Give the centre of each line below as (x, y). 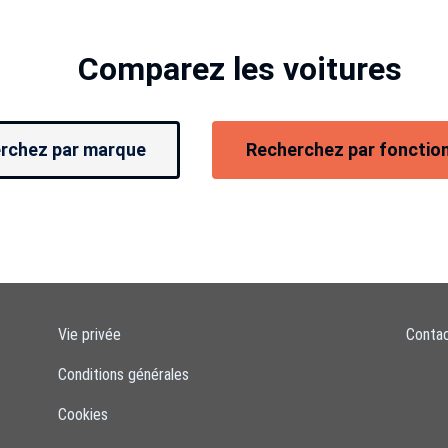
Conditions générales (123, 374)
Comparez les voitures (239, 69)
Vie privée (89, 334)
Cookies (82, 414)
